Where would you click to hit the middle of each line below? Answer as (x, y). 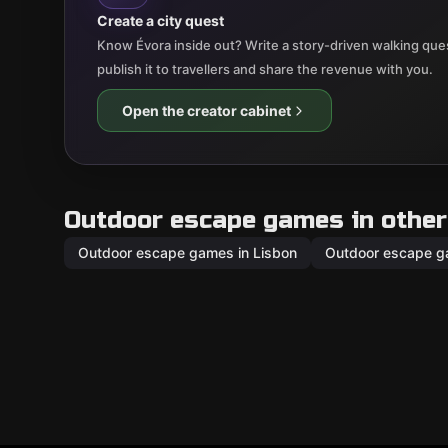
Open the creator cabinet (206, 110)
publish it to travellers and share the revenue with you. (265, 69)
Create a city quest (160, 20)
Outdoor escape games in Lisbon (187, 252)
